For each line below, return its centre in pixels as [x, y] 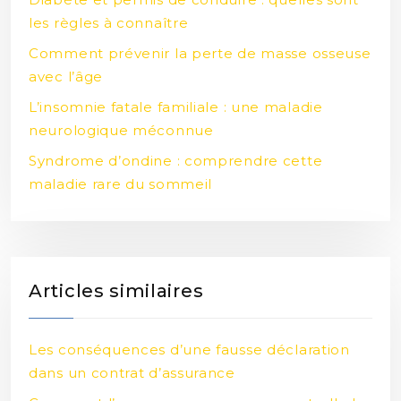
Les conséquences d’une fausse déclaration [189, 349]
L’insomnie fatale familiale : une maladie [176, 107]
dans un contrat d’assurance [132, 372]
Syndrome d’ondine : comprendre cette [176, 160]
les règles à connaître [109, 22]
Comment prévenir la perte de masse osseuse [200, 53]
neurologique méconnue [121, 130]
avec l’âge [66, 76]
